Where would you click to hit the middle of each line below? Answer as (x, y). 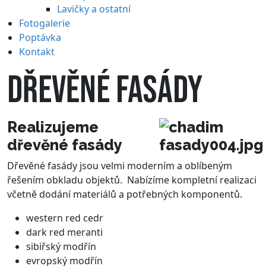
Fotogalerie (45, 23)
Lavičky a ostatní (94, 9)
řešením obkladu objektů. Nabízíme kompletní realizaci (132, 180)
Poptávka (40, 38)
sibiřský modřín (61, 247)
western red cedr (65, 218)
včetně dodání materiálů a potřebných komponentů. (125, 194)
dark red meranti (64, 232)
